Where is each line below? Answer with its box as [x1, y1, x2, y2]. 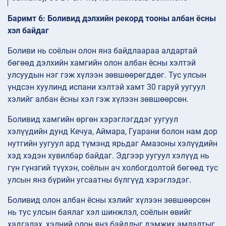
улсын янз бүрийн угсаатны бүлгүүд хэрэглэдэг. [8, 175, 191, 185]
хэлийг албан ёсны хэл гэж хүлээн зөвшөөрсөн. [8, 94, 189, 104]
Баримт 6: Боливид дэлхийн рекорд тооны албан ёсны [8, 13, 216, 23]
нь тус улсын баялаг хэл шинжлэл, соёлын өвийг [8, 207, 192, 217]
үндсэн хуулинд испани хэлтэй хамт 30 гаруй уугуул [8, 82, 205, 92]
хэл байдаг [8, 25, 49, 35]
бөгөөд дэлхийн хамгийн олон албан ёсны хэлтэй [8, 58, 196, 68]
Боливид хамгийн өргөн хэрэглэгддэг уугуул [8, 114, 178, 124]
